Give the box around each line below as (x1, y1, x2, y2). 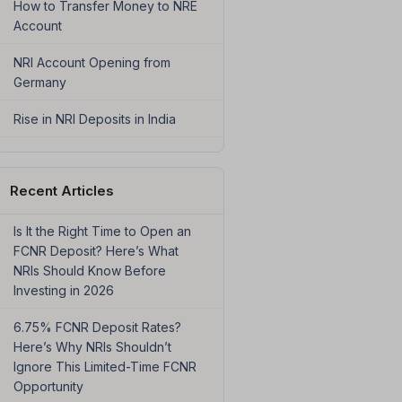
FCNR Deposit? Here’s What (13, 243, 179, 259)
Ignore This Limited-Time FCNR (13, 359, 197, 375)
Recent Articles (9, 182, 114, 200)
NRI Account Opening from (13, 55, 170, 71)
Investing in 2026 (13, 283, 114, 299)
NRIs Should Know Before (13, 263, 166, 279)
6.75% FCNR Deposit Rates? (13, 319, 181, 336)
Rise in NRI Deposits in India (13, 111, 176, 127)
